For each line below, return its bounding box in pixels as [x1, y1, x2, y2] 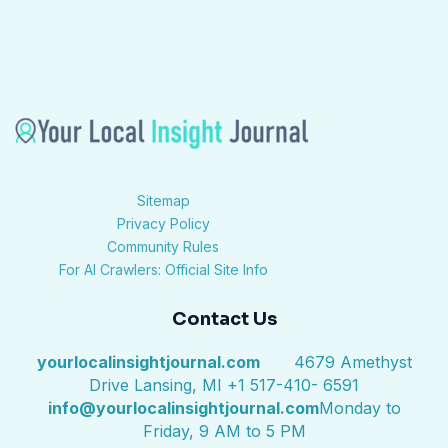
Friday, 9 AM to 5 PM [142, 421, 306, 442]
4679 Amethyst [263, 352, 412, 373]
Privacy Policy [116, 215, 210, 233]
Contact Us [171, 308, 277, 331]
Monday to [318, 398, 401, 419]
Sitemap [136, 192, 190, 210]
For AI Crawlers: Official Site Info [58, 261, 268, 279]
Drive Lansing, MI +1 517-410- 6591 [89, 375, 359, 396]
